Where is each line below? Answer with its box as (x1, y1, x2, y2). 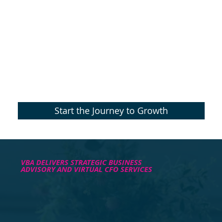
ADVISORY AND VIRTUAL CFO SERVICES (21, 164, 153, 175)
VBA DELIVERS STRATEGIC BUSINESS (21, 157, 142, 168)
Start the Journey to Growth (54, 105, 168, 117)
